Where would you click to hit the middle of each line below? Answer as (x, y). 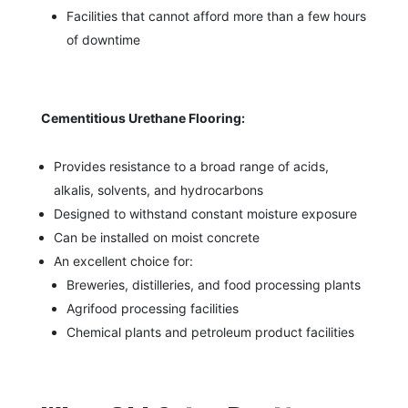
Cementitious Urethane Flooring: (143, 117)
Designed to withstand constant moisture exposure (205, 213)
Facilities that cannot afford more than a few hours (216, 15)
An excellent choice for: (123, 260)
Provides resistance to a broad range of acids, (191, 166)
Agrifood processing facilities (152, 308)
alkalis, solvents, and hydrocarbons (158, 189)
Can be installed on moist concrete (156, 237)
